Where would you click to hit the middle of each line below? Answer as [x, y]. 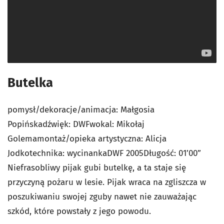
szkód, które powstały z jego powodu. [79, 211]
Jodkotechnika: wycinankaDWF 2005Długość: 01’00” [104, 153]
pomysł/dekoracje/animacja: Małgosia [81, 110]
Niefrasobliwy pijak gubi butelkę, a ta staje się [97, 168]
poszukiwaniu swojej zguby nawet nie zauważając [102, 197]
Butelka [30, 83]
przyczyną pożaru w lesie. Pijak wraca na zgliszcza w [107, 182]
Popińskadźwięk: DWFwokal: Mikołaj [76, 124]
